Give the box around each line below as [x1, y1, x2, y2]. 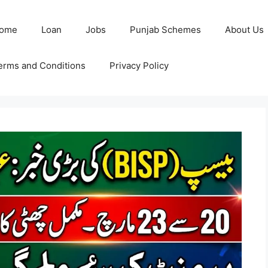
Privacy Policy [109, 60, 169, 71]
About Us [224, 24, 264, 35]
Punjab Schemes [129, 24, 201, 35]
